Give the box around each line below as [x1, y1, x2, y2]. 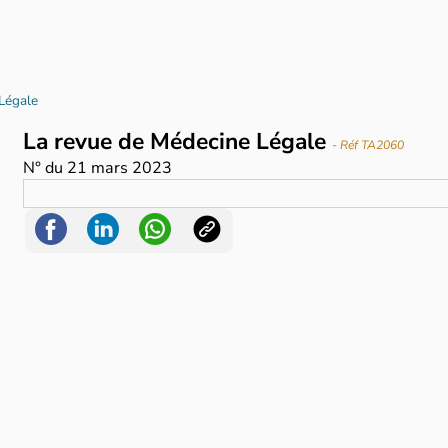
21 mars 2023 [67, 157, 173, 180]
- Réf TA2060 [332, 137, 405, 154]
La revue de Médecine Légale [23, 126, 333, 158]
